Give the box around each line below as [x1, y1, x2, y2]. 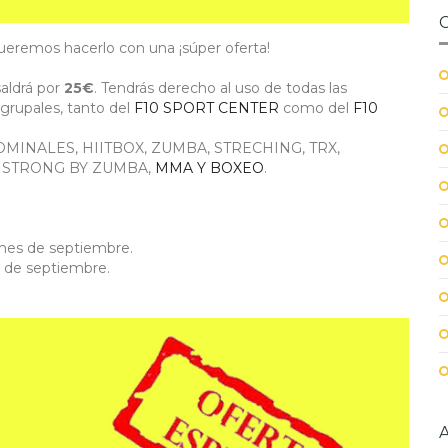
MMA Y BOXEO [155, 159, 264, 178]
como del [279, 99, 353, 118]
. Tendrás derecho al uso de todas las [94, 79, 347, 98]
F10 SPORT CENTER [134, 99, 279, 118]
